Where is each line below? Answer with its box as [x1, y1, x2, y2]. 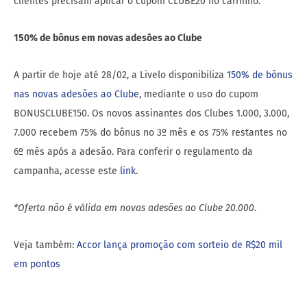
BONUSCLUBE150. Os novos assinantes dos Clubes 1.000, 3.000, [14, 108, 289, 120]
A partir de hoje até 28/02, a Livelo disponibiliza [14, 69, 227, 82]
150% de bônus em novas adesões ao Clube [14, 32, 208, 45]
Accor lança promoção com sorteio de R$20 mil [77, 239, 282, 251]
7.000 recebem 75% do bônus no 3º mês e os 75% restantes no [14, 127, 287, 139]
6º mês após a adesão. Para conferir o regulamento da [14, 146, 253, 158]
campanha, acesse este [14, 165, 120, 177]
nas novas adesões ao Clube [14, 88, 139, 101]
